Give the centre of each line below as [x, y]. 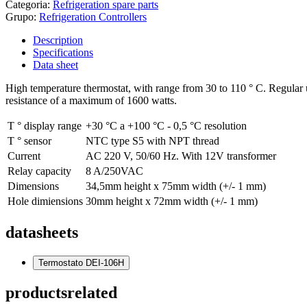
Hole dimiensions [45, 201]
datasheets [42, 232]
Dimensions [33, 186]
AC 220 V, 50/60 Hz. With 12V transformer [181, 156]
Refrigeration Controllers [93, 16]
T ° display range [45, 125]
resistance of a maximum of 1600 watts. [91, 100]
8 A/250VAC [114, 171]
